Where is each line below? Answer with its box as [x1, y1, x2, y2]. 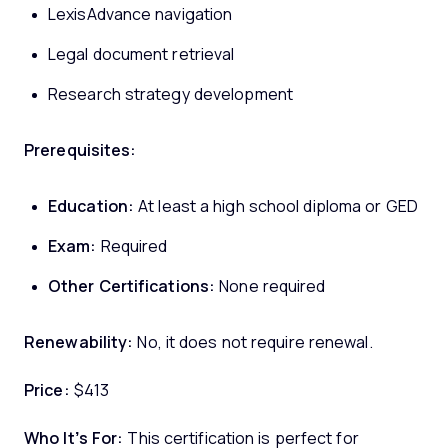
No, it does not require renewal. [133, 333, 377, 351]
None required [215, 277, 326, 295]
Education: [48, 197, 134, 215]
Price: [24, 381, 70, 399]
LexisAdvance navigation [48, 5, 233, 23]
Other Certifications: [48, 277, 216, 295]
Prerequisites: [24, 141, 137, 159]
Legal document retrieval [48, 45, 235, 63]
